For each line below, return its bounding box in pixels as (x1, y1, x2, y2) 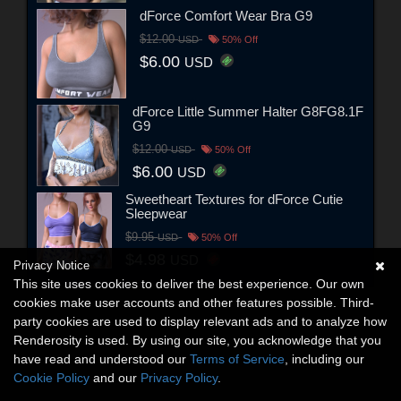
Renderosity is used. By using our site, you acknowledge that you (13, 333, 381, 347)
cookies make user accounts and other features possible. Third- (13, 295, 374, 310)
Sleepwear (125, 206, 188, 222)
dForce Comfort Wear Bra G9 (140, 7, 312, 23)
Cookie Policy (13, 371, 90, 385)
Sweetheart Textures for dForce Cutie (125, 192, 344, 208)
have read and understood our (13, 352, 190, 366)
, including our (285, 352, 364, 366)
